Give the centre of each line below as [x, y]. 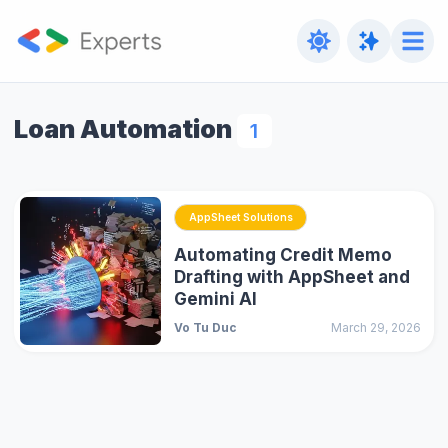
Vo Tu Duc [206, 328]
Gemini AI [216, 299]
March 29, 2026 [375, 328]
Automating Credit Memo [283, 255]
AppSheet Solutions [240, 217]
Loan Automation [122, 128]
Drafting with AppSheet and [292, 277]
